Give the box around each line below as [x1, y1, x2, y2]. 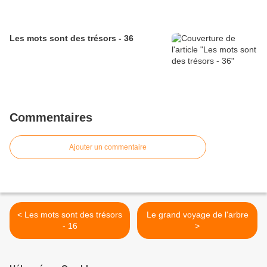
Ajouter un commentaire [69, 143, 147, 152]
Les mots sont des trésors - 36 [10, 33, 133, 44]
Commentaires [10, 111, 92, 125]
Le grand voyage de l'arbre [146, 210, 249, 220]
